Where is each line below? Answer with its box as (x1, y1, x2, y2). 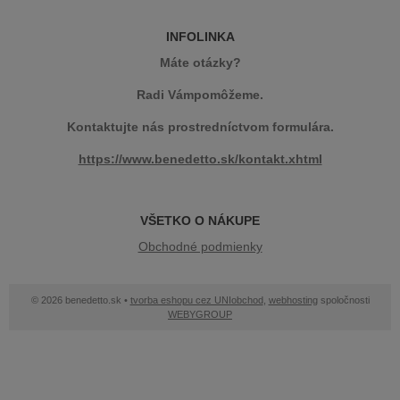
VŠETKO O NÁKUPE (140, 213, 260, 228)
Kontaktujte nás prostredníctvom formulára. (66, 120, 334, 134)
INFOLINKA (165, 29, 235, 44)
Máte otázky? (159, 55, 241, 70)
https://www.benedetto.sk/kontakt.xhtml (78, 152, 322, 166)
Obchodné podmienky (137, 239, 262, 254)
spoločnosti (317, 295, 370, 305)
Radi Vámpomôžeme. (137, 87, 263, 102)
